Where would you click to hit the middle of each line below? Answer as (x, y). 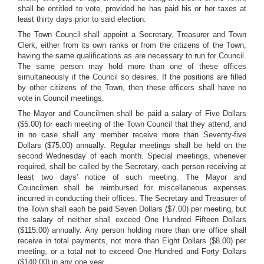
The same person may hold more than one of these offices (132, 66)
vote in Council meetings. (61, 98)
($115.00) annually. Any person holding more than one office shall (132, 230)
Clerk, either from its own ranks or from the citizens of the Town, (132, 45)
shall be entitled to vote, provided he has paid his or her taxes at (132, 9)
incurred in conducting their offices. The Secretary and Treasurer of (132, 198)
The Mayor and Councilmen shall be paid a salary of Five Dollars (132, 113)
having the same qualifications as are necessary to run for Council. (132, 56)
